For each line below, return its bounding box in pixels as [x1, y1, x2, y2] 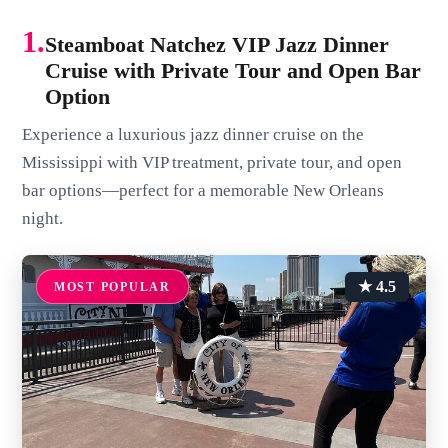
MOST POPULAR [53, 279, 171, 294]
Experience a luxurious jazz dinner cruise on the [22, 125, 365, 145]
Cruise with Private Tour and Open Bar [45, 58, 422, 84]
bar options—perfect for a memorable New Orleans [22, 181, 385, 201]
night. [22, 209, 64, 229]
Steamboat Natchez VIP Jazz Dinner [45, 32, 390, 58]
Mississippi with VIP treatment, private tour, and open [22, 153, 403, 173]
